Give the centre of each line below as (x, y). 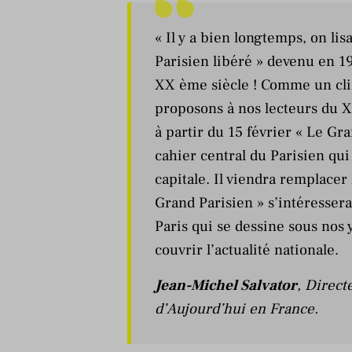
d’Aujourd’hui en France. (236, 308)
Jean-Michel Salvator (226, 285)
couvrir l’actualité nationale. (249, 249)
